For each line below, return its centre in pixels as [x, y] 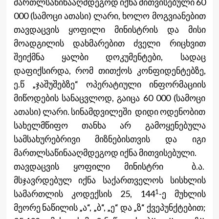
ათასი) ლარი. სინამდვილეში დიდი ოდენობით [109, 112]
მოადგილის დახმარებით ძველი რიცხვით [109, 43]
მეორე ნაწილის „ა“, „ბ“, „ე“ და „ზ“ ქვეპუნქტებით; [109, 208]
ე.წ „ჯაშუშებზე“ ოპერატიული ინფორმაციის [109, 84]
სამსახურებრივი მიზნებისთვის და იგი [109, 139]
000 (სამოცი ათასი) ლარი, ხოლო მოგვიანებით [109, 16]
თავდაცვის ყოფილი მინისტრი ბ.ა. [109, 166]
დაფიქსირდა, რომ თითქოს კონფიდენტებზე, [109, 71]
